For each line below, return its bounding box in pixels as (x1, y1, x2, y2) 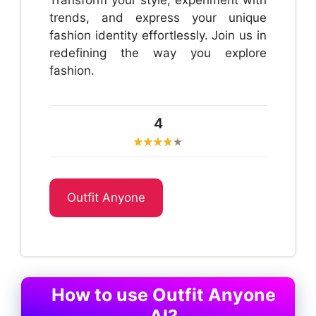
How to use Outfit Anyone (51, 284, 276, 305)
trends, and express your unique (49, 11, 267, 25)
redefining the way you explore (49, 46, 267, 61)
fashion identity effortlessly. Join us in (49, 28, 267, 43)
